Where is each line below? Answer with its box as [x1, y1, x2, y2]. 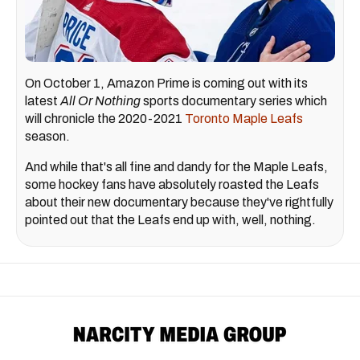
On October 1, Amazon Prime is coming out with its [25, 76, 308, 90]
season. [25, 129, 70, 143]
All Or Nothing [60, 94, 143, 108]
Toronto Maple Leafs [185, 112, 303, 125]
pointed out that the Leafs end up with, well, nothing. [25, 213, 316, 227]
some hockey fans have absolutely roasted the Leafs [25, 178, 319, 191]
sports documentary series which [143, 94, 327, 108]
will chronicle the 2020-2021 [25, 112, 185, 125]
